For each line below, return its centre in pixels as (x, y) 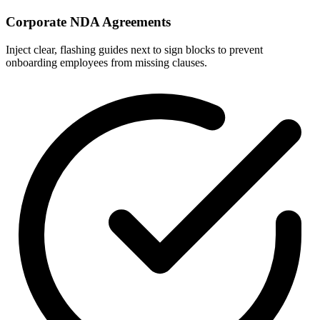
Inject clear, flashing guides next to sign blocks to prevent (134, 50)
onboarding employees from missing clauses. (106, 63)
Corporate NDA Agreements (88, 22)
